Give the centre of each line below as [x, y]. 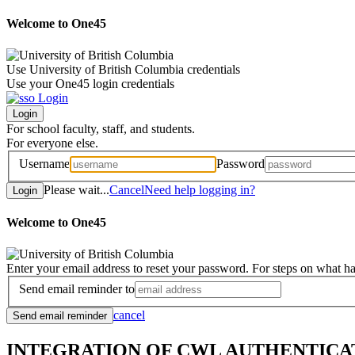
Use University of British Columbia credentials [123, 69]
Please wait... [76, 190]
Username [44, 164]
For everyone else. [52, 143]
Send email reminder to [77, 289]
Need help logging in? [200, 190]
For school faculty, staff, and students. [101, 128]
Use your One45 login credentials [90, 83]
